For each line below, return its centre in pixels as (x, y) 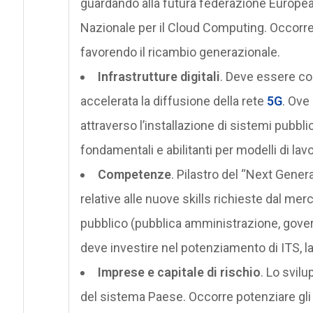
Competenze (134, 174)
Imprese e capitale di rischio (179, 272)
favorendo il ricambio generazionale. (180, 52)
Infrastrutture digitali (159, 76)
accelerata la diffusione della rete (173, 101)
